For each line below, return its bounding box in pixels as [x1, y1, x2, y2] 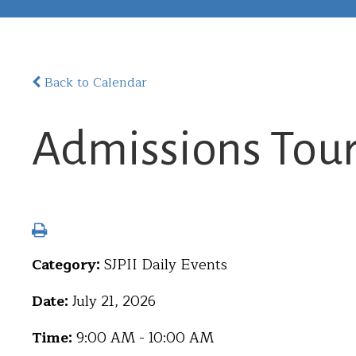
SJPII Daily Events [104, 253, 227, 277]
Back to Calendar [41, 72, 147, 93]
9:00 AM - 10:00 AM [76, 326, 214, 350]
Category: [32, 253, 104, 277]
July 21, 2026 [72, 289, 156, 313]
